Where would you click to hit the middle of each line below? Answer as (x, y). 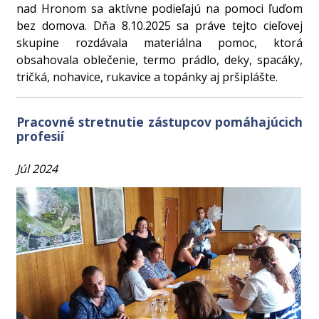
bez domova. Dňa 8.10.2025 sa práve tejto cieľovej (159, 25)
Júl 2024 (37, 168)
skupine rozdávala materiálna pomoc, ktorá (159, 42)
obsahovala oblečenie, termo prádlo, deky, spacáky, (159, 59)
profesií (41, 136)
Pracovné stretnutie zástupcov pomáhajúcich (159, 121)
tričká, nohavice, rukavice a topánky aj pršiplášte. (147, 77)
